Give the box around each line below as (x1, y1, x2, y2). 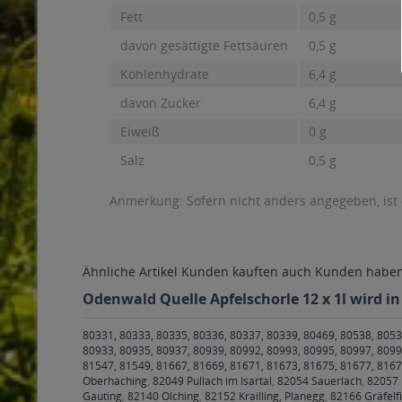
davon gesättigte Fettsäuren (120, 37, 288, 54)
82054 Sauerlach (277, 373, 362, 389)
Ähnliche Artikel (83, 263, 178, 280)
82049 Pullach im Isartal (153, 373, 272, 389)
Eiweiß (120, 123, 160, 140)
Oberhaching (83, 373, 147, 389)
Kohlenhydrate (120, 66, 209, 83)
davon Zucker (120, 94, 201, 111)
